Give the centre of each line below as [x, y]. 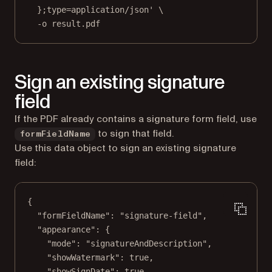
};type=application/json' [95, 10]
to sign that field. [135, 134]
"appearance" [66, 230]
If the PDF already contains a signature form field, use [136, 119]
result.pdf [76, 24]
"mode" [61, 244]
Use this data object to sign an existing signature [125, 148]
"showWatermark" [83, 258]
